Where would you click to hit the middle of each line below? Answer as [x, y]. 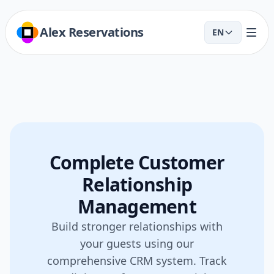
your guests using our [137, 243]
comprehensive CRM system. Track [137, 261]
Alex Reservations [92, 32]
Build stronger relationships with [137, 226]
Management [137, 206]
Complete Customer [137, 162]
